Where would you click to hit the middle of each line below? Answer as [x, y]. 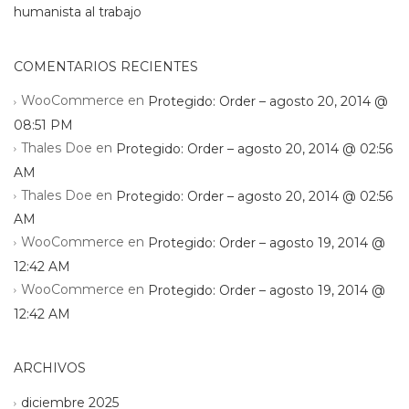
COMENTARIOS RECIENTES [106, 67]
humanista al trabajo [78, 12]
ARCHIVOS [50, 368]
